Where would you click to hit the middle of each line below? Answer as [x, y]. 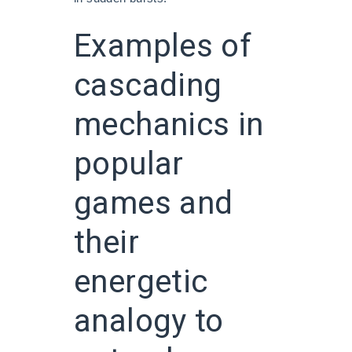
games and [154, 203]
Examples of [163, 46]
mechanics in [169, 125]
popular [129, 164]
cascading [148, 86]
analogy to [149, 321]
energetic [141, 282]
